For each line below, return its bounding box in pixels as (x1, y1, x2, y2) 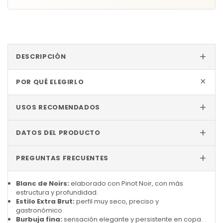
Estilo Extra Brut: (16, 196, 75, 206)
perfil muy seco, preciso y (75, 196, 159, 206)
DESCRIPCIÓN (16, 51, 66, 61)
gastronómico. (16, 205, 64, 215)
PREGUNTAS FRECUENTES (16, 153, 109, 163)
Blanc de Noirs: (16, 178, 69, 188)
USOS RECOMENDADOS (16, 102, 101, 112)
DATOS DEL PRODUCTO (16, 127, 101, 137)
